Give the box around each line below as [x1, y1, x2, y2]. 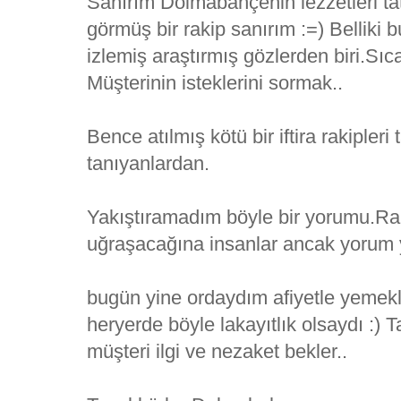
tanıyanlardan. [87, 151, 209, 175]
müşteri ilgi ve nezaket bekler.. [87, 339, 347, 363]
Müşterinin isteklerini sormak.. [87, 71, 343, 94]
